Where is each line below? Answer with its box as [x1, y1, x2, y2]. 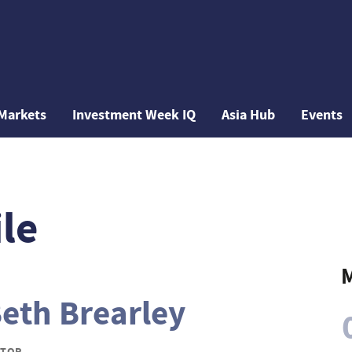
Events [301, 105, 343, 124]
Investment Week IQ [72, 105, 196, 124]
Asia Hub [222, 105, 276, 124]
